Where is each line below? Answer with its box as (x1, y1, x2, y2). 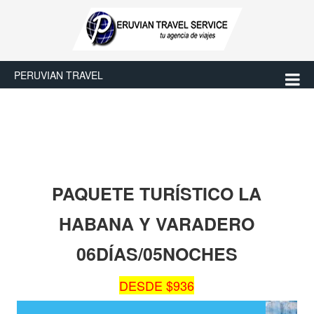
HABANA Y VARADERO (59, 211, 255, 236)
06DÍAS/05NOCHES (76, 241, 238, 266)
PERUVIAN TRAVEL (14, 68, 103, 82)
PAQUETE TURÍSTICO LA (52, 181, 262, 206)
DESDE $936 (119, 276, 195, 294)
